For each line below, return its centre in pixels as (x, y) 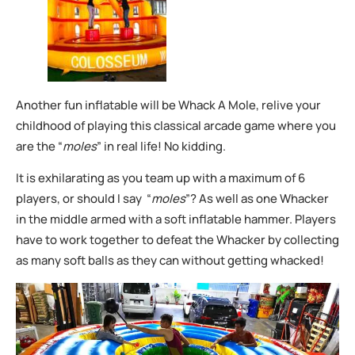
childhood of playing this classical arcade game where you (176, 125)
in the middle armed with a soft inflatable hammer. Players (176, 219)
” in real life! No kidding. (161, 146)
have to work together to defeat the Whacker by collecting (177, 240)
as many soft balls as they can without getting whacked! (170, 261)
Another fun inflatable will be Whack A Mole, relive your (168, 105)
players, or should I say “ (84, 199)
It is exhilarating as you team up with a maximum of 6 (160, 178)
